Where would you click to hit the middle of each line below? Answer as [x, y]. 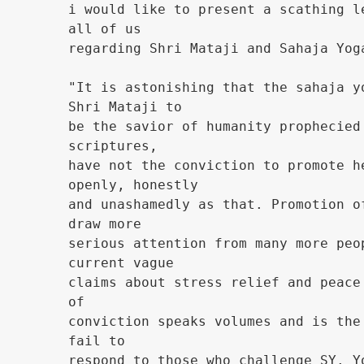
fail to [97, 341]
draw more [105, 224]
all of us [105, 29]
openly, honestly [133, 185]
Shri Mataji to [125, 107]
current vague [121, 263]
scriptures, [113, 146]
